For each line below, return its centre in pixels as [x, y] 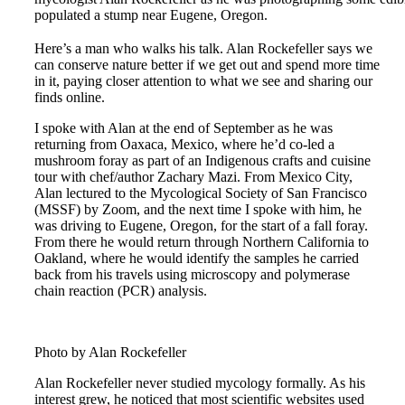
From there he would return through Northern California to [202, 241]
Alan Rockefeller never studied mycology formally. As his [200, 382]
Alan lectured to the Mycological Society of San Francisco [201, 193]
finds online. [70, 97]
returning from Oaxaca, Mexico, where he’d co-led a [184, 144]
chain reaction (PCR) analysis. [121, 290]
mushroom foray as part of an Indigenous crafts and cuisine [202, 160]
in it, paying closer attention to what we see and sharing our [203, 80]
